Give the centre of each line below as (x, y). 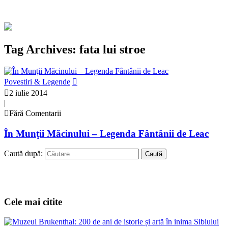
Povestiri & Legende (37, 81)
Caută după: (23, 154)
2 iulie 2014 (28, 93)
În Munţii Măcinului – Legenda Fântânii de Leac (106, 133)
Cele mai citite (33, 202)
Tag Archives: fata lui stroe (75, 49)
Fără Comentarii (35, 113)
